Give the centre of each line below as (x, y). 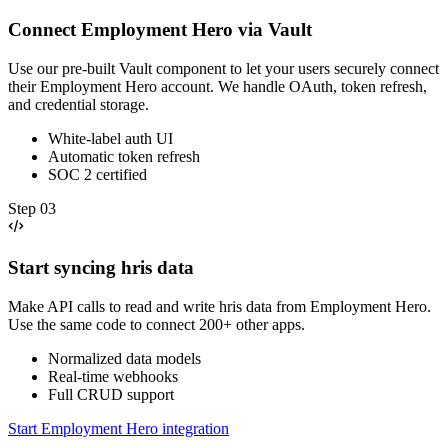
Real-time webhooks (113, 376)
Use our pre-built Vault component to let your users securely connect (223, 69)
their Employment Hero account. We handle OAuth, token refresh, (217, 87)
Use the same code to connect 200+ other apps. (156, 324)
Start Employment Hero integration (118, 428)
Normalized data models (124, 358)
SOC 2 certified (97, 175)
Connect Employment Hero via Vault (160, 30)
